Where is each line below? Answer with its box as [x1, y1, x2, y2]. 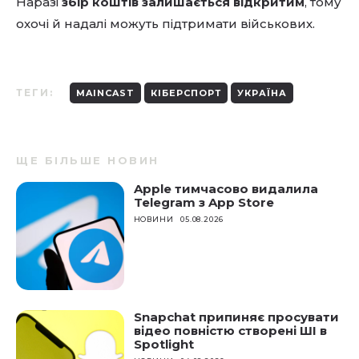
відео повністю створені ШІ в [133, 322, 327, 338]
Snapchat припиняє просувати [133, 309, 339, 325]
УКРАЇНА [237, 87, 287, 99]
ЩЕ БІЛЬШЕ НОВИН [16, 154, 159, 167]
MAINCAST [76, 87, 135, 99]
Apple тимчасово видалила [133, 181, 318, 196]
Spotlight [133, 336, 194, 352]
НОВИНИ [133, 215, 174, 224]
